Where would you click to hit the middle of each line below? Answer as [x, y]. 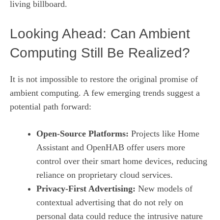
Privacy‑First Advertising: [86, 188]
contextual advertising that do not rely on [110, 202]
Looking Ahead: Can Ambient [100, 33]
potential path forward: [51, 106]
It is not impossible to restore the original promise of [104, 79]
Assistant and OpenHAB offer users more [111, 147]
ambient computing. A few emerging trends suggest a [105, 93]
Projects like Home [164, 133]
